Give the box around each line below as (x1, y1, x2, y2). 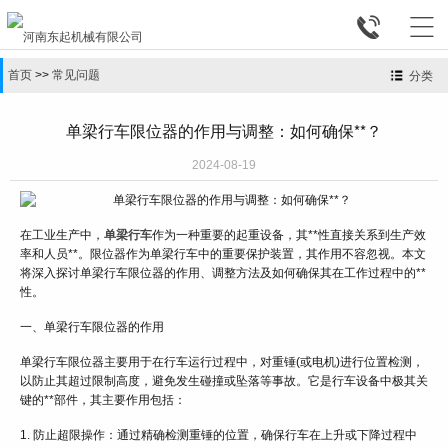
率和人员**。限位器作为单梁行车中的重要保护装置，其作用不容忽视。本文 (20, 247, 426, 262)
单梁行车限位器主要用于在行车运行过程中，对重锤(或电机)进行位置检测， (20, 355, 424, 370)
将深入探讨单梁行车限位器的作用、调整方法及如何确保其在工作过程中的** (20, 266, 426, 281)
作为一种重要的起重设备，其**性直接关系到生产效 (152, 228, 426, 243)
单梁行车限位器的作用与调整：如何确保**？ (66, 119, 382, 142)
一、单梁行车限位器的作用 (20, 320, 164, 335)
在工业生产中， (20, 228, 104, 243)
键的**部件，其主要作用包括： (20, 393, 186, 408)
